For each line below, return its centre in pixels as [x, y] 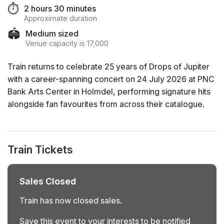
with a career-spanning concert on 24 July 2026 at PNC [111, 79]
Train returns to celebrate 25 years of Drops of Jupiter [108, 67]
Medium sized [52, 33]
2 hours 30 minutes [60, 8]
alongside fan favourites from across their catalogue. [106, 104]
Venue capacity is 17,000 [67, 43]
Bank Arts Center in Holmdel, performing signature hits [109, 92]
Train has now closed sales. [71, 201]
